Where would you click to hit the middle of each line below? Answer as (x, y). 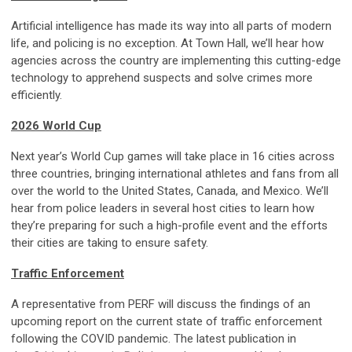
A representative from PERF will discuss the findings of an (161, 304)
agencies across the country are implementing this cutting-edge (176, 61)
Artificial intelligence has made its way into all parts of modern (171, 26)
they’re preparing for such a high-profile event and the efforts (169, 226)
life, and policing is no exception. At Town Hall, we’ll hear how (167, 44)
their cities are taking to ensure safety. (111, 243)
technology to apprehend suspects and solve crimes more (162, 78)
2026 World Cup (56, 126)
